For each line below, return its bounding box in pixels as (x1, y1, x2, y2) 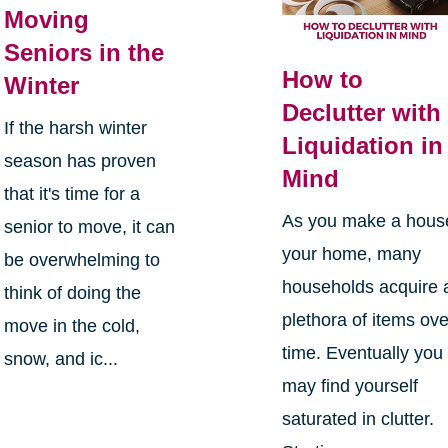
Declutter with (282, 98, 442, 126)
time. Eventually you (282, 342, 444, 363)
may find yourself (282, 375, 419, 396)
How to (282, 65, 364, 93)
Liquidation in (282, 131, 444, 159)
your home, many (282, 243, 422, 264)
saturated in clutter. (282, 408, 435, 429)
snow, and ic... (3, 349, 118, 370)
